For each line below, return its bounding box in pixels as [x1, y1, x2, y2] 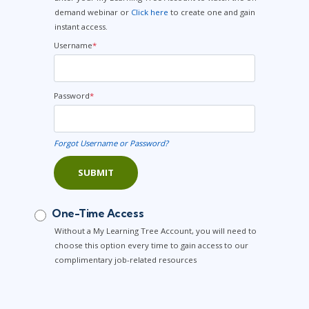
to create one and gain [168, 7, 255, 18]
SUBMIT [78, 166, 114, 179]
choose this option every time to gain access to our [54, 239, 248, 250]
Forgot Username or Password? [54, 138, 168, 149]
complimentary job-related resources [54, 254, 197, 265]
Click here [131, 7, 168, 18]
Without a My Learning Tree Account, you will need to [54, 225, 257, 236]
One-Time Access [52, 206, 144, 221]
